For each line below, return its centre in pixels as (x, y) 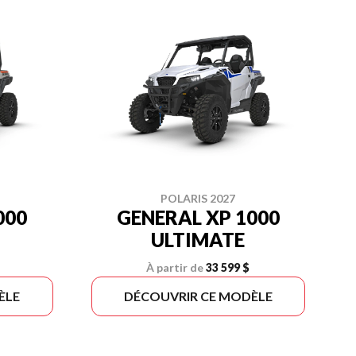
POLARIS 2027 (198, 198)
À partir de (175, 267)
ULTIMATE (198, 240)
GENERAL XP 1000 (198, 217)
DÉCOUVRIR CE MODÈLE (198, 296)
